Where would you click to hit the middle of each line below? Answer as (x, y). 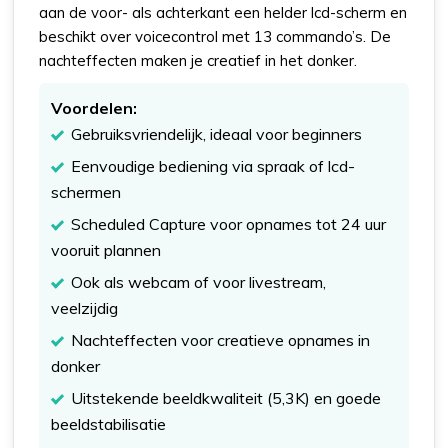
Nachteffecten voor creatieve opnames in (221, 340)
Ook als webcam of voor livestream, (199, 282)
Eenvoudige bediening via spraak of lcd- (213, 166)
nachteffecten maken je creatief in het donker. (198, 61)
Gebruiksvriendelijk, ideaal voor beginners (217, 134)
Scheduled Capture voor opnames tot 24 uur (229, 224)
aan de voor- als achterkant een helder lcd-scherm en (223, 13)
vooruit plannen (106, 250)
